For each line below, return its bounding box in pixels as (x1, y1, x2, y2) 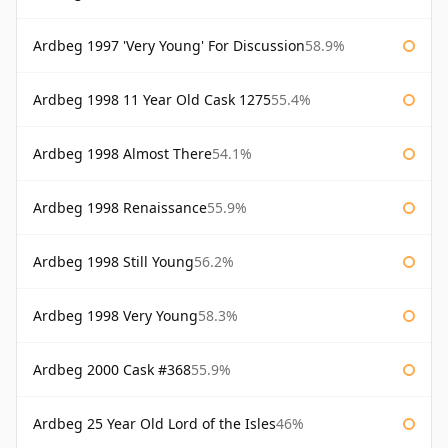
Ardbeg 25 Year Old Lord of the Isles (33, 414, 276, 434)
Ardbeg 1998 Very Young (33, 306, 198, 326)
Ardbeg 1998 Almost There (33, 144, 212, 164)
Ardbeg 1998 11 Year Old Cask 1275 (33, 90, 271, 110)
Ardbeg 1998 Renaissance (33, 198, 207, 218)
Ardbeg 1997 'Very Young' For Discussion (33, 36, 305, 56)
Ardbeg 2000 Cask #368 (33, 360, 191, 380)
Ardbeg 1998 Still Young (33, 252, 194, 272)
